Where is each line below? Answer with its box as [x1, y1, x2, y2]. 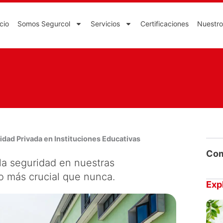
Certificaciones [140, 19, 189, 28]
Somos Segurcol [17, 19, 70, 28]
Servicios [91, 19, 120, 28]
